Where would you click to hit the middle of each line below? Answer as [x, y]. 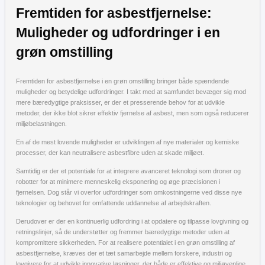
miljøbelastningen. [41, 123]
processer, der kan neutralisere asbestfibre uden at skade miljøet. [110, 152]
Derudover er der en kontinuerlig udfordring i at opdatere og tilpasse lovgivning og [132, 221]
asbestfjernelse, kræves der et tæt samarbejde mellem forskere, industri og [124, 253]
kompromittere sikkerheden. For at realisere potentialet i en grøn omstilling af [125, 242]
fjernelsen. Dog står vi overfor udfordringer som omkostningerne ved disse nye [129, 192]
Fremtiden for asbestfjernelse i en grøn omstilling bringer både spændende [122, 81]
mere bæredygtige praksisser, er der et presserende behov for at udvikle [120, 102]
